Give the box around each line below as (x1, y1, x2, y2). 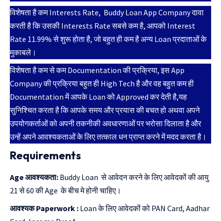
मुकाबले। (10, 47, 38, 57)
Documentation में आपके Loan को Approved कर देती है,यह (10, 91, 187, 102)
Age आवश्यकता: (10, 172, 58, 183)
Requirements (10, 148, 83, 162)
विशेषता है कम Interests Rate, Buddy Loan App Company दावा (10, 7, 204, 17)
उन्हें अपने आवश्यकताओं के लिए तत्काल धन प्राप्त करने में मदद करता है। (10, 131, 207, 142)
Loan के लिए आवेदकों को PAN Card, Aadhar (78, 203, 210, 214)
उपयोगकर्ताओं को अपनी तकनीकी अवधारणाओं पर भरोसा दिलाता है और (10, 118, 201, 128)
